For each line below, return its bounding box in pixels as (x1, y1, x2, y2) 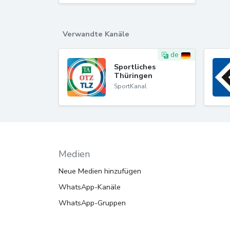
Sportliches (114, 61, 156, 72)
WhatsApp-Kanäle (59, 182, 121, 192)
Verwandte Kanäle (63, 29, 129, 39)
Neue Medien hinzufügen (59, 166, 141, 176)
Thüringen (114, 70, 152, 81)
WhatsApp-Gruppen (59, 198, 126, 208)
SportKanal (114, 81, 147, 90)
